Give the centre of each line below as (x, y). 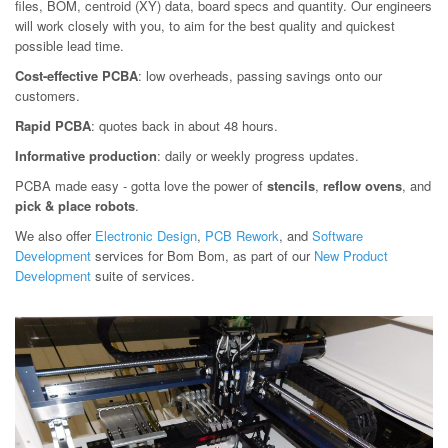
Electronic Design (146, 235)
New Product (351, 255)
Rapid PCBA (53, 125)
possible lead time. (69, 45)
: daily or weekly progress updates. (258, 155)
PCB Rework (242, 235)
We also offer (55, 235)
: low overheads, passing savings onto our (260, 75)
